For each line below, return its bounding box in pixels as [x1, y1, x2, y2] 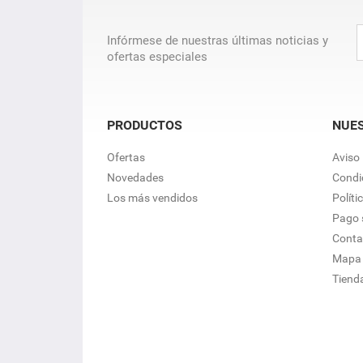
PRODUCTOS [107, 117, 182, 133]
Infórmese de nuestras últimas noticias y [107, 33, 328, 48]
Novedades [107, 171, 164, 184]
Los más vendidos [107, 191, 198, 204]
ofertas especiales [107, 49, 207, 64]
